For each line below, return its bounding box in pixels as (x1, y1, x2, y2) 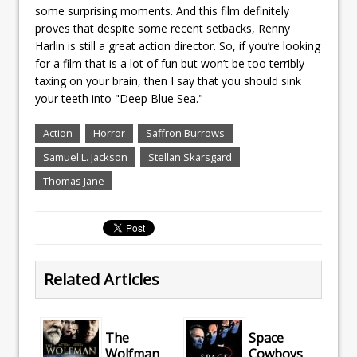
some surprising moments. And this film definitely (35, 2, 289, 18)
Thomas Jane (43, 173, 104, 188)
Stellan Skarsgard (148, 149, 232, 164)
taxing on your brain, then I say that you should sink (35, 73, 301, 88)
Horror (93, 125, 125, 140)
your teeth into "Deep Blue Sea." (35, 90, 203, 106)
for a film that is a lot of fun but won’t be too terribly (35, 55, 304, 71)
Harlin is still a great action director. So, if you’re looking (35, 37, 320, 53)
